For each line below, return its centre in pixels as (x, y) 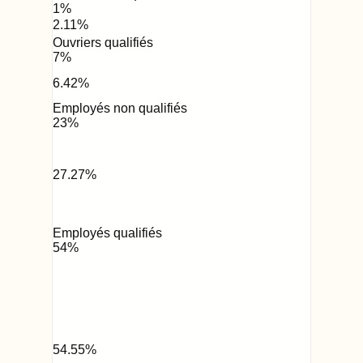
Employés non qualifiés (120, 108)
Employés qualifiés (107, 233)
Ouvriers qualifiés (103, 42)
